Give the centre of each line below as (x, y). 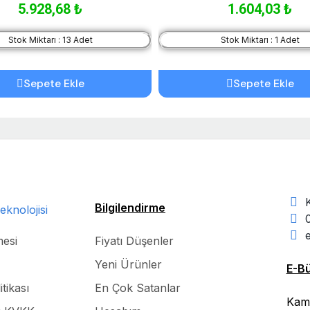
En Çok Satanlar (137, 288)
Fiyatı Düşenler (134, 240)
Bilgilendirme (130, 207)
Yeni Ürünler (128, 264)
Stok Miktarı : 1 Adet (260, 39)
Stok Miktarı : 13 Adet (50, 39)
